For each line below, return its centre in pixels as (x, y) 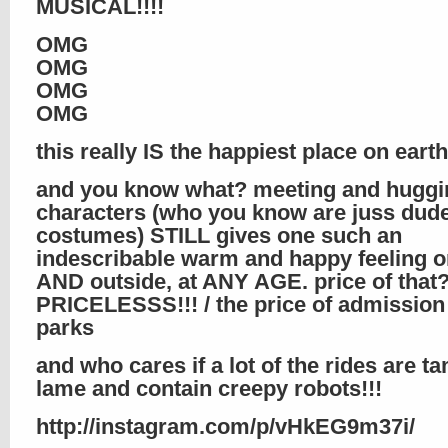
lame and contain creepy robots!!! (209, 388)
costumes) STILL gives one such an (219, 235)
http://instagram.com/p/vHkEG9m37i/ (225, 426)
